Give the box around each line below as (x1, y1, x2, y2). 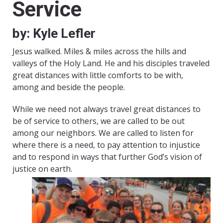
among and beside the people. (12, 82, 125, 93)
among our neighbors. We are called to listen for (12, 127, 194, 139)
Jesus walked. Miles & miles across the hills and (12, 46, 186, 57)
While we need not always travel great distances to (12, 104, 201, 115)
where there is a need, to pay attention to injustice (12, 139, 200, 151)
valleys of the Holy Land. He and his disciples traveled (12, 58, 210, 69)
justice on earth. (12, 163, 72, 175)
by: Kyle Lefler (12, 26, 96, 41)
